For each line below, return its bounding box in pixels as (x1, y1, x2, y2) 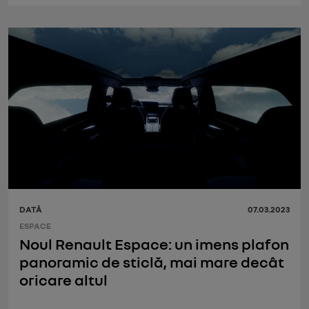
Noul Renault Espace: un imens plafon (19, 234, 289, 253)
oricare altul (19, 270, 108, 289)
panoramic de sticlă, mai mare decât (19, 252, 284, 271)
